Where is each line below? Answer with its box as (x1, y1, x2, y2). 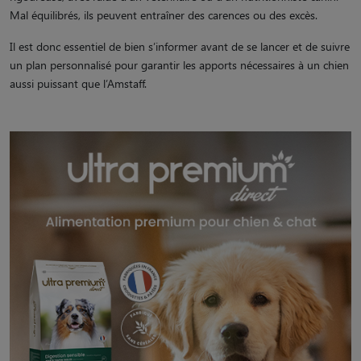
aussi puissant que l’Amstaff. (10, 75, 147, 91)
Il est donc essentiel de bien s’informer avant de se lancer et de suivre (10, 38, 350, 54)
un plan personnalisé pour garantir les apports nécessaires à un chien (10, 56, 349, 73)
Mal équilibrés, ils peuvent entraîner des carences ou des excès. (10, 6, 317, 23)
